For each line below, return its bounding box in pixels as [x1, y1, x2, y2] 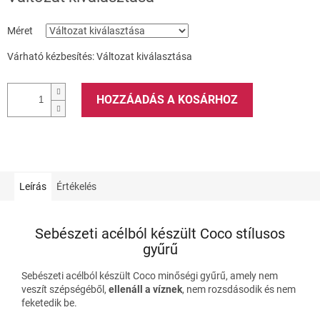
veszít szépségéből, [21, 283, 109, 295]
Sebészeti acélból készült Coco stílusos [35, 225, 285, 243]
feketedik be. [21, 296, 77, 309]
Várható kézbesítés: [7, 50, 94, 62]
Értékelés [56, 180, 96, 192]
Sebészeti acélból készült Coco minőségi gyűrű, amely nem [21, 269, 278, 281]
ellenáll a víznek [109, 283, 182, 295]
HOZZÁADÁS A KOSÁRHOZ [96, 92, 238, 106]
